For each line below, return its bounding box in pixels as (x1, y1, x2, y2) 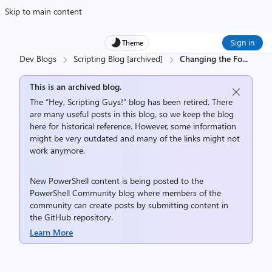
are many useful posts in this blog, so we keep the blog (30, 108, 234, 120)
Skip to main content (5, 5, 82, 17)
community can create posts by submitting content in (30, 199, 228, 211)
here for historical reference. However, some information (30, 120, 236, 132)
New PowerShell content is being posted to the (30, 175, 203, 186)
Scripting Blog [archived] (73, 53, 163, 64)
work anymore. (30, 144, 85, 156)
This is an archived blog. (30, 81, 121, 92)
